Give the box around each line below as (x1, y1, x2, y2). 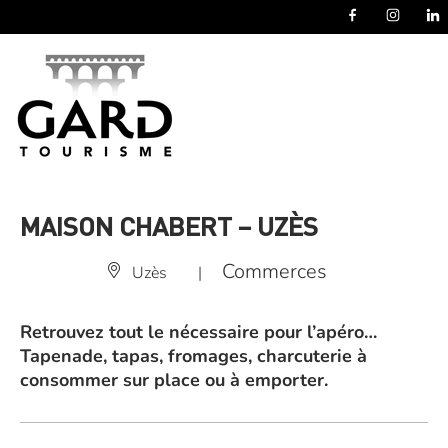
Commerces (222, 258, 327, 285)
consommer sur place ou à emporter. (20, 368, 328, 392)
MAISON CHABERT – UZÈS (20, 209, 318, 242)
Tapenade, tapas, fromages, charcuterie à (20, 344, 367, 368)
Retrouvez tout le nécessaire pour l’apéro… (20, 320, 377, 344)
